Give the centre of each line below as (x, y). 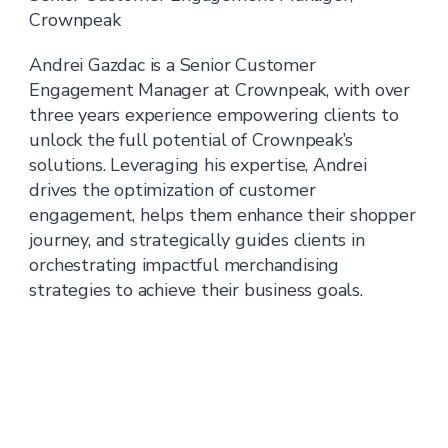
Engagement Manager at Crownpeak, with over (220, 90)
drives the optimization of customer (172, 190)
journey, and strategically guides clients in (197, 240)
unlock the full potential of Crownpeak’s (191, 140)
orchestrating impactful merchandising (184, 265)
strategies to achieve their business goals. (196, 290)
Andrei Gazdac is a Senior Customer (172, 65)
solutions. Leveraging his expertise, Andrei (198, 165)
